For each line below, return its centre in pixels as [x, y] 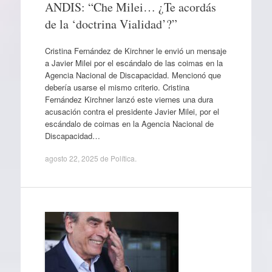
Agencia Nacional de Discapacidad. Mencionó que [133, 75]
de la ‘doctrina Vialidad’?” [111, 24]
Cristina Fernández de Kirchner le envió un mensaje [135, 50]
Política [122, 158]
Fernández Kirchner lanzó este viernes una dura [129, 99]
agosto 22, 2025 [71, 158]
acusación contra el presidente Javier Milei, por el [132, 111]
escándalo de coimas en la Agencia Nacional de [129, 123]
